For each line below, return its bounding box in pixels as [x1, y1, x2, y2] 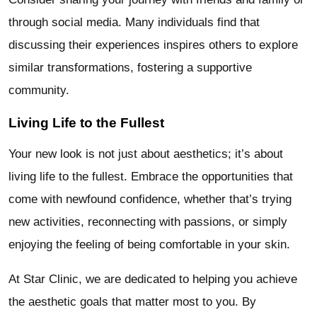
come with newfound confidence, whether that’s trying [8, 192, 292, 207]
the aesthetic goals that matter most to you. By [8, 295, 256, 309]
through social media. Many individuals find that [8, 15, 260, 29]
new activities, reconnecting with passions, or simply [8, 215, 287, 229]
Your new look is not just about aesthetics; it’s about [8, 147, 283, 161]
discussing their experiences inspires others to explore [8, 38, 298, 52]
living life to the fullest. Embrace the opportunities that [8, 170, 293, 184]
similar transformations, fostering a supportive [8, 60, 252, 74]
